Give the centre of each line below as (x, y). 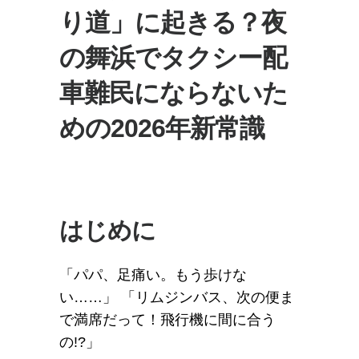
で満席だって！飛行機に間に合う (167, 320)
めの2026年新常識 (162, 128)
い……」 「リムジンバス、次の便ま (177, 297)
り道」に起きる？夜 (173, 22)
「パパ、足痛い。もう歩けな (153, 275)
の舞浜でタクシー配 (173, 58)
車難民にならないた (173, 93)
